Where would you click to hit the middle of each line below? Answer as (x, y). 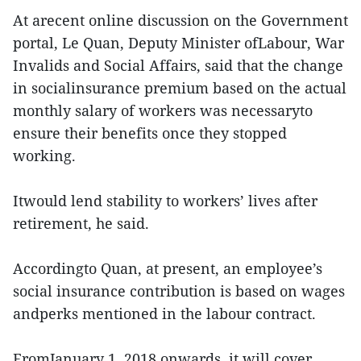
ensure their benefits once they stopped (150, 133)
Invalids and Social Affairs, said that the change (178, 66)
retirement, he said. (81, 224)
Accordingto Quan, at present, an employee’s (168, 269)
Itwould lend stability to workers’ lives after (165, 201)
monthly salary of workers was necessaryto (163, 111)
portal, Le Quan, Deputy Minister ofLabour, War (178, 43)
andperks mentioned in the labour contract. (164, 314)
